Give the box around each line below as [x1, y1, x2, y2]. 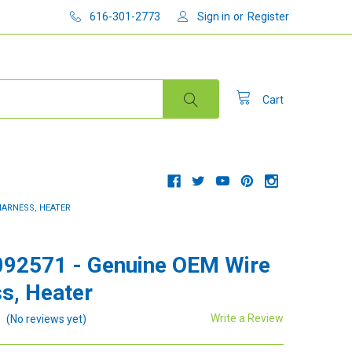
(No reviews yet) [6, 312, 87, 325]
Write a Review [211, 311, 284, 324]
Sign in [197, 9, 231, 23]
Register [247, 9, 290, 23]
